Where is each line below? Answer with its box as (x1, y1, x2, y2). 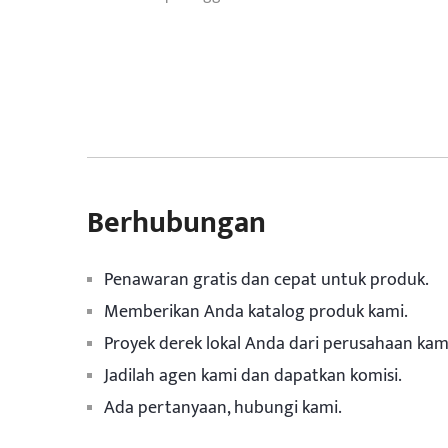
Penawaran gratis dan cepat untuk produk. (104, 265, 429, 295)
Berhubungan (87, 198, 266, 248)
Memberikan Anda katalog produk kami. (104, 297, 408, 327)
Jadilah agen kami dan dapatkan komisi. (104, 361, 402, 391)
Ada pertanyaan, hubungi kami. (104, 393, 342, 423)
